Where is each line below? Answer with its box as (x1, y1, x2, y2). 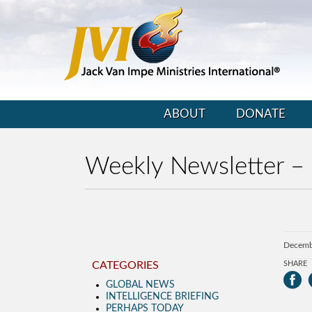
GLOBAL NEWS (106, 280, 175, 290)
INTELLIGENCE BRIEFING (106, 292, 219, 302)
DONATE (235, 108, 286, 120)
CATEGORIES (92, 260, 159, 271)
